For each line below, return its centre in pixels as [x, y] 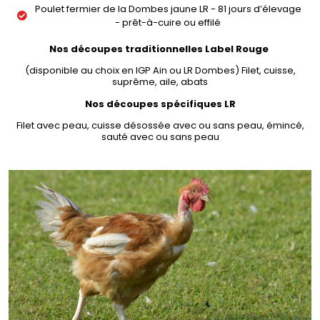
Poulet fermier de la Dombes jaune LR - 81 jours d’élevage [168, 9]
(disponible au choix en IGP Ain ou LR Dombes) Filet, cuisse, [160, 71]
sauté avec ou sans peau [160, 137]
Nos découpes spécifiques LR [160, 104]
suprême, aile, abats [160, 82]
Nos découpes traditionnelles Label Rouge [160, 49]
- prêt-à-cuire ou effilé [168, 22]
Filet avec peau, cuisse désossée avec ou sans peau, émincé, [160, 126]
